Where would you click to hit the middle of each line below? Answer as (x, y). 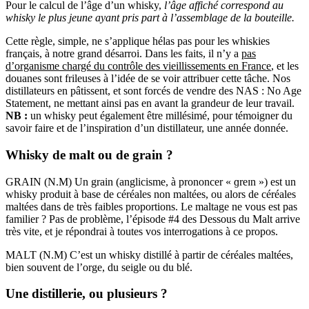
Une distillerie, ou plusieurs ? (87, 294)
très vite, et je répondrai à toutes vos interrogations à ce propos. (142, 231)
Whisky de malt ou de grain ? (89, 155)
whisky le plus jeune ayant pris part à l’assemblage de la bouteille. (150, 18)
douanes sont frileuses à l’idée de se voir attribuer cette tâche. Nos (148, 79)
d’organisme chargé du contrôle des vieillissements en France (138, 66)
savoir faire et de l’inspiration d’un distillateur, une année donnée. (147, 128)
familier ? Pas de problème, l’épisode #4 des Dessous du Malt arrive (153, 219)
